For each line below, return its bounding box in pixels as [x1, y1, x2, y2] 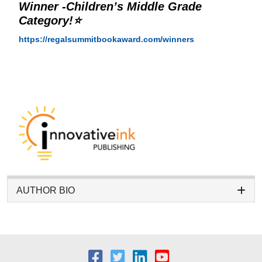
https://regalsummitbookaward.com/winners [19, 35, 194, 44]
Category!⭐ [19, 14, 85, 27]
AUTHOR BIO [16, 185, 75, 196]
